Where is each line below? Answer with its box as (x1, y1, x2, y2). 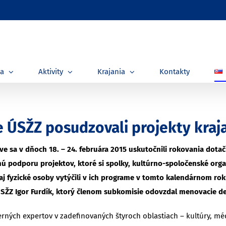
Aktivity (38, 67, 63, 76)
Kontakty (159, 67, 190, 76)
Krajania (97, 67, 125, 76)
